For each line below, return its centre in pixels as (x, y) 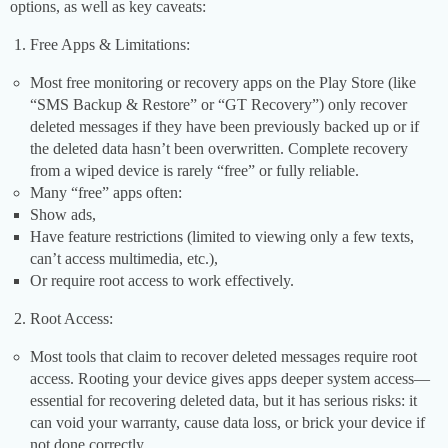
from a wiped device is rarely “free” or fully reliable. (194, 171)
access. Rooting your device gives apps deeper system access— (230, 379)
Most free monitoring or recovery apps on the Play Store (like (223, 83)
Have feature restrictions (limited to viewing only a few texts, (222, 237)
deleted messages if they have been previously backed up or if (224, 127)
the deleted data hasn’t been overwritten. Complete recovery (219, 149)
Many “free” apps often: (106, 193)
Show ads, (63, 215)
